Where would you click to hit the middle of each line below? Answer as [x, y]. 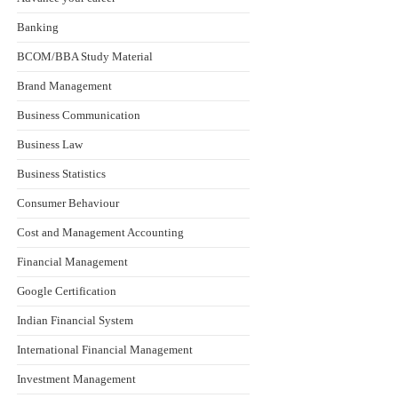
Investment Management [76, 379]
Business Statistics [61, 174]
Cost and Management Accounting [100, 232]
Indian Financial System [75, 320]
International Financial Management [104, 350]
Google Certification [66, 291]
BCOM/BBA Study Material [84, 56]
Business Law [49, 144]
